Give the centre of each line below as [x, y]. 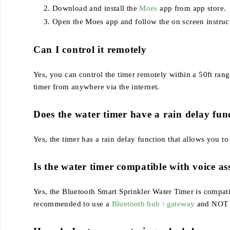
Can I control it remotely [90, 49]
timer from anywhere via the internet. [96, 87]
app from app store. [192, 8]
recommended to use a [72, 204]
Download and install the [96, 8]
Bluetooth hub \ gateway [153, 204]
